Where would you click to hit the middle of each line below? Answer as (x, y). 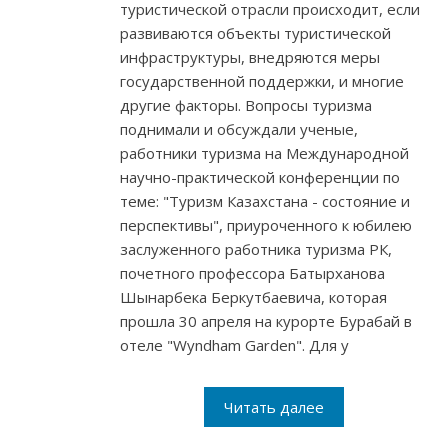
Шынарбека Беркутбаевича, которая (253, 297)
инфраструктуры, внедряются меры (250, 57)
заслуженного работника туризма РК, (256, 249)
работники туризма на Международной (264, 153)
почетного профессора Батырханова (252, 273)
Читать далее (274, 407)
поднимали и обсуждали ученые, (239, 129)
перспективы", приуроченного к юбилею (266, 225)
